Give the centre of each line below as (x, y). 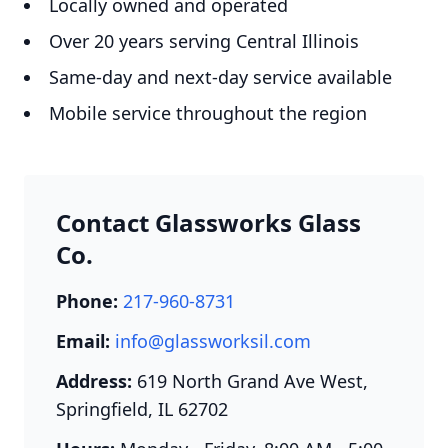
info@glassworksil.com (213, 341)
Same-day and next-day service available (220, 77)
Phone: (87, 301)
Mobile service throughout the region (208, 113)
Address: (94, 381)
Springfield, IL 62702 (142, 409)
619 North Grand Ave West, (250, 381)
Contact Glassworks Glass (208, 222)
